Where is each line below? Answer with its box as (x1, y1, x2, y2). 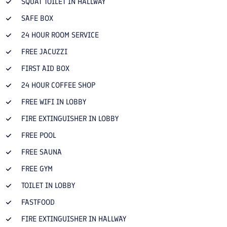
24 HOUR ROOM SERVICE (21, 30, 99, 40)
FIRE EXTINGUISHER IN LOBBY (21, 113, 119, 123)
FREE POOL (21, 130, 56, 140)
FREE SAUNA (21, 147, 62, 157)
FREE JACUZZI (21, 47, 67, 56)
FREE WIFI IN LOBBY (21, 97, 86, 106)
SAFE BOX (21, 13, 53, 23)
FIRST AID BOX (21, 63, 69, 73)
